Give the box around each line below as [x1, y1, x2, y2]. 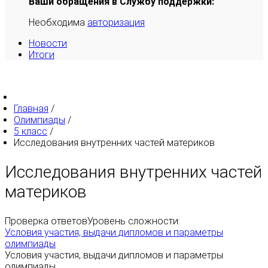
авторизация [87, 17, 145, 28]
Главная [14, 103, 48, 114]
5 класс [14, 126, 47, 137]
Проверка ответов [5, 215, 87, 227]
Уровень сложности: [87, 215, 180, 227]
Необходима [29, 17, 87, 28]
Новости [29, 38, 67, 49]
